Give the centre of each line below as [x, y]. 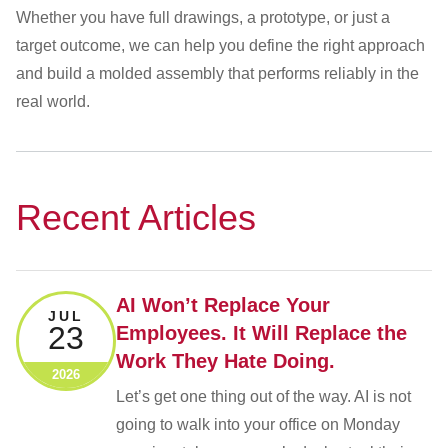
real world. [53, 101]
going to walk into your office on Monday [258, 424]
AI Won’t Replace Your [223, 305]
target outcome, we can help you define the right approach [220, 45]
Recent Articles [136, 217]
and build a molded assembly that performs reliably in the [217, 73]
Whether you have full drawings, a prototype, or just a [203, 17]
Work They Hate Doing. [225, 361]
